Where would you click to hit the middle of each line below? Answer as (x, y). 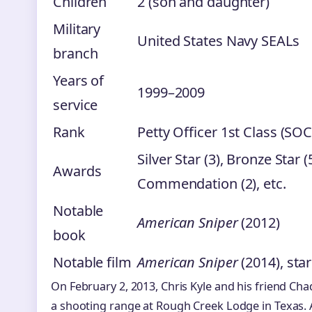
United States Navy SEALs (218, 40)
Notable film (92, 262)
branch (76, 53)
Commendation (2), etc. (212, 183)
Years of (79, 80)
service (76, 104)
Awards (77, 171)
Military (77, 29)
